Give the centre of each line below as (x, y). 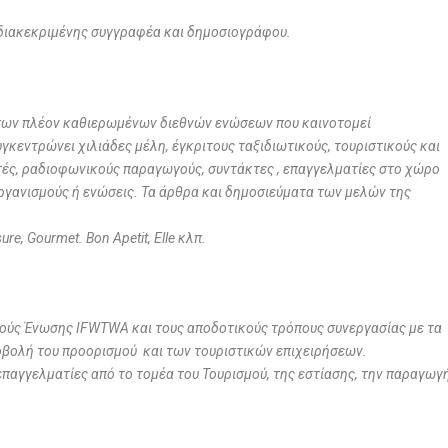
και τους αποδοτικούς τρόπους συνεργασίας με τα (287, 328)
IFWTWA (104, 328)
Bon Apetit (117, 237)
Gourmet (53, 237)
